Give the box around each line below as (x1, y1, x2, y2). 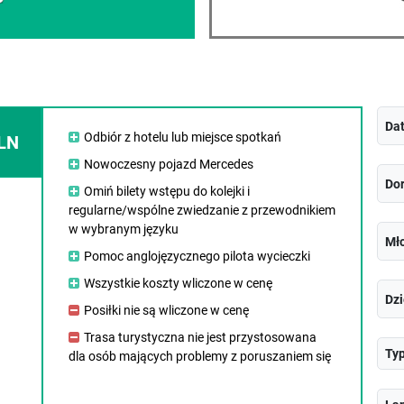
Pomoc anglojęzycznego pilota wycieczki (83, 249, 310, 263)
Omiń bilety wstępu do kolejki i (83, 184, 250, 198)
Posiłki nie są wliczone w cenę (83, 303, 249, 317)
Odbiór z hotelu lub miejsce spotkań (83, 130, 281, 144)
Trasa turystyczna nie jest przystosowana (83, 330, 317, 344)
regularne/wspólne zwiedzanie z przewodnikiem (68, 203, 335, 217)
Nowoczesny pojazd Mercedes (83, 157, 253, 171)
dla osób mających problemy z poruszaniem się (68, 349, 331, 363)
